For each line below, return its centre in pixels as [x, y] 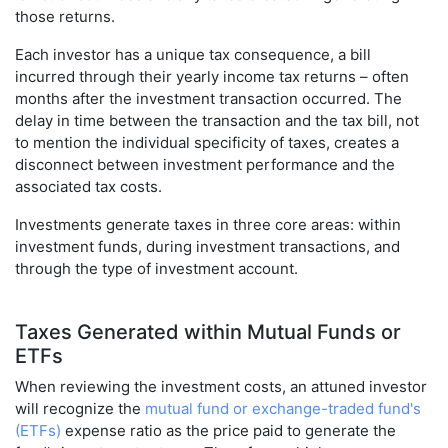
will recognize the [80, 409]
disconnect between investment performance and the [205, 165]
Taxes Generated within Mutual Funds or [208, 332]
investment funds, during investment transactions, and [207, 247]
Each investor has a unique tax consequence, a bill [193, 55]
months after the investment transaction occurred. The [208, 99]
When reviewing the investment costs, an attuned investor [221, 387]
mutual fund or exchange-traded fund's [283, 409]
